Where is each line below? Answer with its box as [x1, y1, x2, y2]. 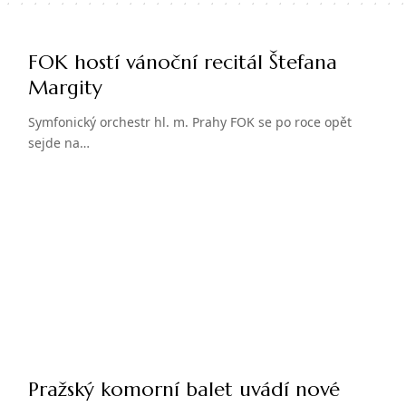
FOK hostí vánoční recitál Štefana [27, 49, 337, 74]
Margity [27, 74, 102, 100]
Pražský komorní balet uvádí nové [27, 377, 340, 402]
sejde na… [27, 133, 90, 151]
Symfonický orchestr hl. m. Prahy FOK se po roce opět [27, 112, 352, 130]
